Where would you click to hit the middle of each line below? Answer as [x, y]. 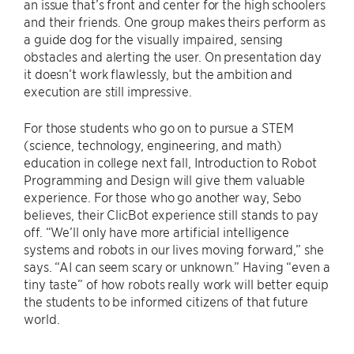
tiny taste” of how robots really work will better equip [176, 284]
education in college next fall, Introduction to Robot [170, 162]
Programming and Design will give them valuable [165, 179]
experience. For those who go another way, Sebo [163, 197]
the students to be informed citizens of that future [166, 301]
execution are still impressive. [108, 91]
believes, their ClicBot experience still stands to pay [171, 214]
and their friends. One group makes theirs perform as [175, 21]
